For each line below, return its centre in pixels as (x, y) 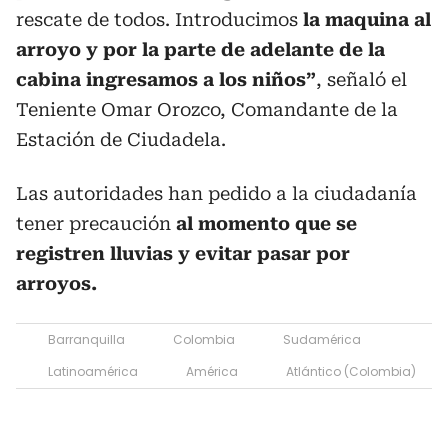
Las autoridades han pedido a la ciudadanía (216, 193)
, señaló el (361, 79)
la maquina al (364, 19)
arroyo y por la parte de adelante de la (200, 49)
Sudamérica (322, 339)
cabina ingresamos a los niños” (166, 79)
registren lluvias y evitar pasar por (183, 253)
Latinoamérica (93, 371)
